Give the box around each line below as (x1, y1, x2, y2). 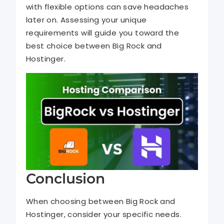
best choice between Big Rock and (26, 40, 162, 51)
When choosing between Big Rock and (26, 195, 175, 206)
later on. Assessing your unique (26, 14, 147, 25)
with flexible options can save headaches (26, 1, 188, 12)
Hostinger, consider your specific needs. (26, 208, 181, 219)
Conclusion (26, 169, 105, 187)
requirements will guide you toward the (26, 27, 179, 38)
